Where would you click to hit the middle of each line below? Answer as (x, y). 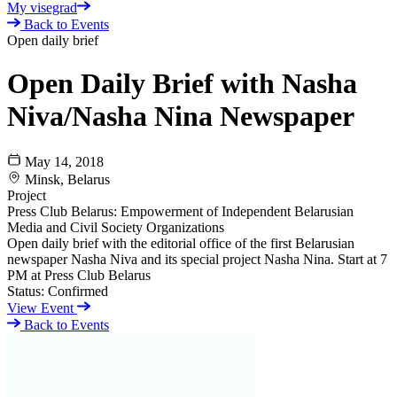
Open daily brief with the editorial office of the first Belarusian (181, 243)
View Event (42, 307)
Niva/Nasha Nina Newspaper (181, 117)
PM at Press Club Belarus (79, 275)
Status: (26, 291)
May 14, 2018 (64, 161)
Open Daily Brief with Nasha (182, 84)
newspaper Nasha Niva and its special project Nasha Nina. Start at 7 (197, 259)
